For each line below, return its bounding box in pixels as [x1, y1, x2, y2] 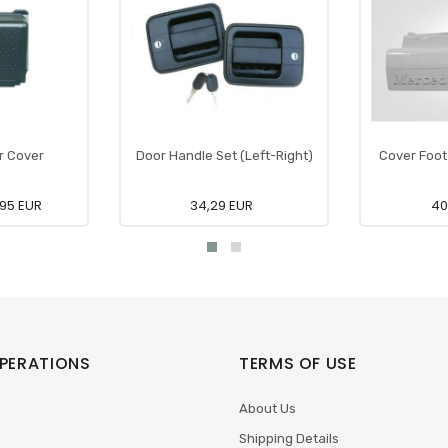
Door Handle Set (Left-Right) [135, 148, 313, 163]
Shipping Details [239, 431, 339, 446]
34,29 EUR [190, 196, 253, 215]
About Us [239, 401, 296, 416]
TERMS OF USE [239, 352, 357, 375]
